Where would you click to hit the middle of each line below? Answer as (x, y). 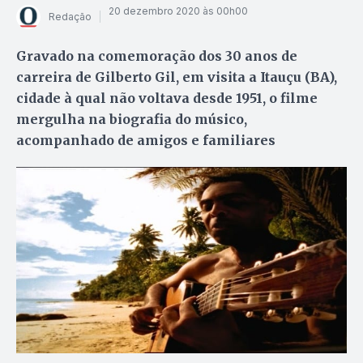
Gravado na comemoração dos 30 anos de (157, 56)
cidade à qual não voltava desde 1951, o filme (167, 98)
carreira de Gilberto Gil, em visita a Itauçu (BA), (177, 77)
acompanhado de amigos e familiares (146, 140)
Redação (70, 17)
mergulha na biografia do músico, (132, 119)
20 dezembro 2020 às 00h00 (178, 11)
